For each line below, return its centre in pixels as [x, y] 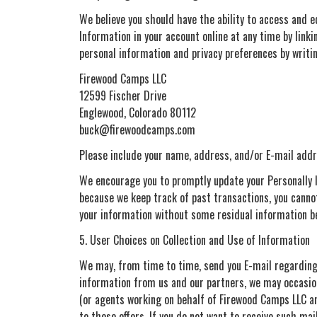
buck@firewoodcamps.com [137, 129]
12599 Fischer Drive [123, 95]
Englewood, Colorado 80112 [138, 112]
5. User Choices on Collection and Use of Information [195, 240]
